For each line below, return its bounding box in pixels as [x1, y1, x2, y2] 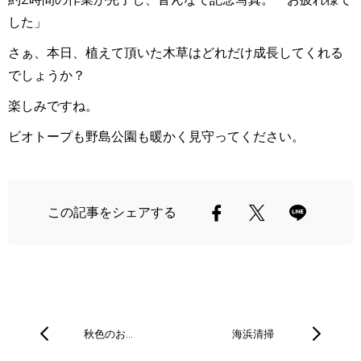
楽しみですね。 [8, 98, 98, 114]
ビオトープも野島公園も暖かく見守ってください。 [8, 129, 305, 145]
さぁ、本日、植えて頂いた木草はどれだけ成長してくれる [8, 45, 343, 61]
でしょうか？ [8, 68, 85, 84]
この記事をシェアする [48, 205, 176, 221]
